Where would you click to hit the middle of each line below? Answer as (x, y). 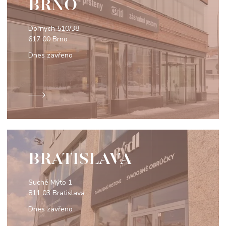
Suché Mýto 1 (50, 183)
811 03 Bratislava (56, 193)
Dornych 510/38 (54, 29)
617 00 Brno (48, 39)
